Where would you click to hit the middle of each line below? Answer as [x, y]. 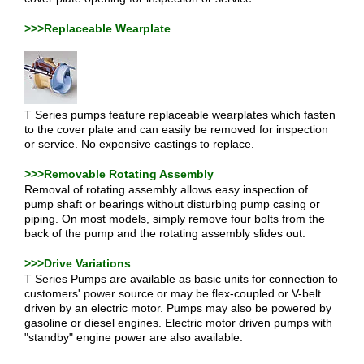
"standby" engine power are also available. [134, 337]
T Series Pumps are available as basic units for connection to [181, 279]
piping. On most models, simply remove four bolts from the [175, 219]
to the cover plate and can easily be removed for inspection [176, 129]
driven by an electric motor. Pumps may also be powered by [178, 308]
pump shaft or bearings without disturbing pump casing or [172, 204]
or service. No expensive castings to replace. [139, 144]
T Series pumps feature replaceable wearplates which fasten [180, 115]
